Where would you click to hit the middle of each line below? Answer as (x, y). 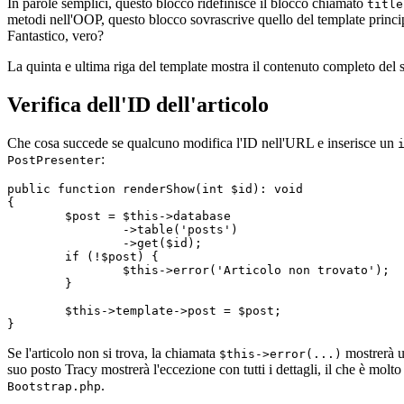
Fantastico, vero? (55, 35)
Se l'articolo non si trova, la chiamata (113, 353)
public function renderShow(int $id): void (155, 188)
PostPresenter (54, 160)
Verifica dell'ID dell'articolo (138, 104)
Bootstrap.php (54, 386)
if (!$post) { (36, 256)
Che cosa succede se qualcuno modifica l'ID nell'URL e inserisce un (202, 142)
